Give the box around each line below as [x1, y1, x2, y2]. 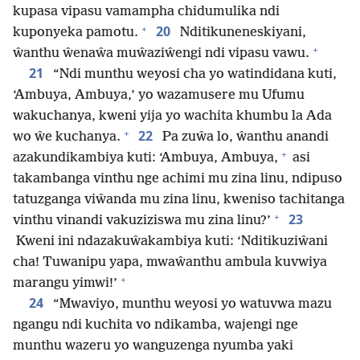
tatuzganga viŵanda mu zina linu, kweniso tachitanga [13, 192, 345, 208]
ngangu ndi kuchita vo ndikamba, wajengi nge [13, 317, 298, 333]
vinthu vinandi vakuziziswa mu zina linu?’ [13, 213, 271, 229]
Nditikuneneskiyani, [177, 25, 306, 41]
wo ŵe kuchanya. [13, 129, 121, 145]
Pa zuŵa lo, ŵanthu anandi [159, 129, 329, 145]
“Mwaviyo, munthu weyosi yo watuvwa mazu [50, 297, 332, 313]
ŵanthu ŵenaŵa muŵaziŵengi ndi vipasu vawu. [13, 46, 309, 62]
